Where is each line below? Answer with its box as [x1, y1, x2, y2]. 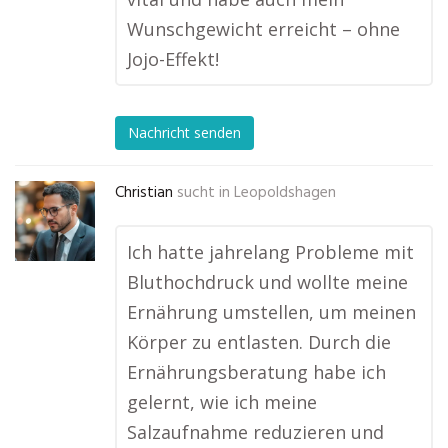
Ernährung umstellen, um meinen [127, 300, 416, 324]
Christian [115, 181, 173, 205]
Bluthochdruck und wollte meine [127, 270, 408, 294]
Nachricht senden [128, 123, 241, 143]
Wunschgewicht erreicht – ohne [127, 17, 400, 41]
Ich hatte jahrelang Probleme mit [127, 240, 414, 264]
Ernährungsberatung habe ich [127, 360, 386, 384]
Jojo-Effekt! [127, 47, 219, 71]
